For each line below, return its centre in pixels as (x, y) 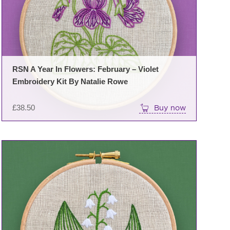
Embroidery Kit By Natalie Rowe (70, 82)
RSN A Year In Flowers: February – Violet (85, 69)
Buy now (170, 108)
